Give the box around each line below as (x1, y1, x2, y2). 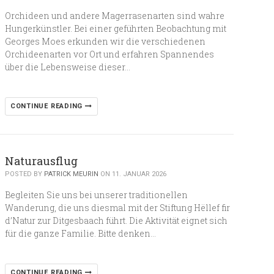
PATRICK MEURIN (43, 170, 98, 178)
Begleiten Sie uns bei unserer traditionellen (4, 189, 188, 201)
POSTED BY (4, 170, 44, 178)
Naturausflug (4, 154, 78, 168)
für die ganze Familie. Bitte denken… (4, 228, 156, 239)
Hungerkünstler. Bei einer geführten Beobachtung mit (4, 23, 226, 34)
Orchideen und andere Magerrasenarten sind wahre (4, 10, 224, 21)
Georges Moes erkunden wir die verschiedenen (4, 35, 206, 47)
